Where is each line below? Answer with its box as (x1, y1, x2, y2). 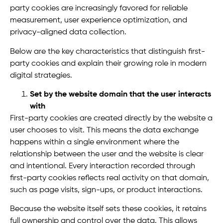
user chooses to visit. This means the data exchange (10, 126, 199, 134)
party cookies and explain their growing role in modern (10, 59, 207, 68)
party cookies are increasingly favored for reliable (10, 4, 188, 13)
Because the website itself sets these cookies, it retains (10, 205, 207, 214)
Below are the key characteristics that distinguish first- (10, 47, 205, 56)
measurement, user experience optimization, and (10, 16, 187, 25)
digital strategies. (10, 71, 72, 80)
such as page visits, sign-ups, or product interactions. (10, 186, 205, 194)
